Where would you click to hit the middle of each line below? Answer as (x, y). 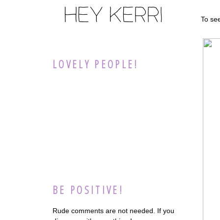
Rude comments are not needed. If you (113, 210)
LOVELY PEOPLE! (96, 64)
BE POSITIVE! (88, 190)
